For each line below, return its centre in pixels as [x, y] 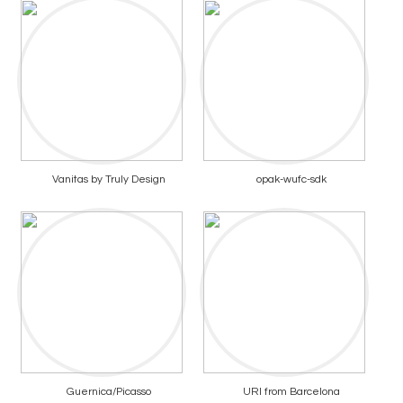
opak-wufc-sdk [291, 179]
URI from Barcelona [291, 391]
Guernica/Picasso [108, 391]
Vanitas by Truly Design [108, 179]
